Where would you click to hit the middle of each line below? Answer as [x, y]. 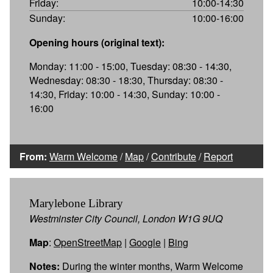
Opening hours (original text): [97, 42]
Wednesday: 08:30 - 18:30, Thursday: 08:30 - [126, 80]
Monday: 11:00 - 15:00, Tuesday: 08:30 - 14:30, [130, 66]
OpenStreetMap [88, 242]
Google [145, 242]
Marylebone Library [76, 203]
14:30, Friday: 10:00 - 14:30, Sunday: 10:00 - [125, 94]
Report [218, 156]
